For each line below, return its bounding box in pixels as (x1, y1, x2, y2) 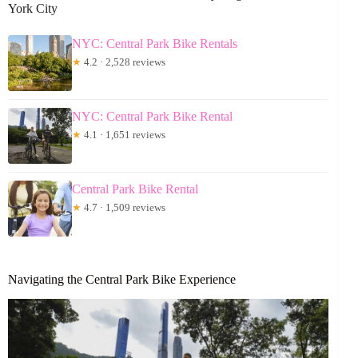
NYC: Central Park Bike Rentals (72, 37, 237, 51)
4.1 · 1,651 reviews (82, 129, 165, 141)
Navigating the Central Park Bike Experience (8, 272, 236, 287)
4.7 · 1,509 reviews (82, 201, 165, 214)
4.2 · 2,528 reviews (82, 56, 165, 69)
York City (8, 2, 58, 16)
